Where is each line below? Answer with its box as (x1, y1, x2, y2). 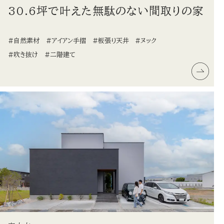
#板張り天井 (92, 37, 129, 44)
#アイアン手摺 (45, 37, 86, 44)
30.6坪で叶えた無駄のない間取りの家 (8, 5, 204, 16)
